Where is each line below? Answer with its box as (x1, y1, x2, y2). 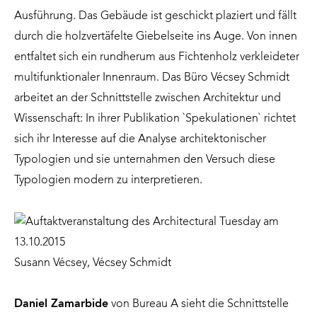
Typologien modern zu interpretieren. (14, 175, 202, 187)
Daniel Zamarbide (14, 298, 108, 310)
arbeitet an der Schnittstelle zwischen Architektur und (14, 93, 281, 105)
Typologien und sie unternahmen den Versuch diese (14, 154, 275, 166)
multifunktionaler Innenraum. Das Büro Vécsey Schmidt (14, 72, 289, 84)
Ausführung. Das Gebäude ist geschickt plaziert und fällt (14, 11, 296, 23)
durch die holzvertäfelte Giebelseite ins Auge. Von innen (14, 31, 297, 43)
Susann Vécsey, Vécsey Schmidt (14, 257, 171, 269)
